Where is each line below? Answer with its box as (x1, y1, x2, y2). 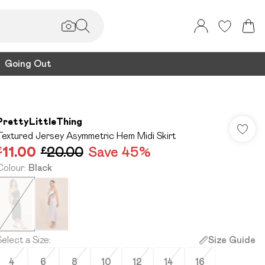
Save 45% (88, 144, 151, 160)
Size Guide (208, 235, 256, 245)
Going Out (5, 59, 51, 69)
